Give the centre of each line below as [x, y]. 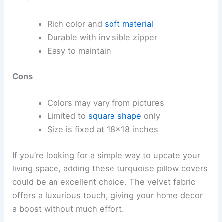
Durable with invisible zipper [102, 37]
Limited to [67, 116]
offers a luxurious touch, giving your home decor [108, 195]
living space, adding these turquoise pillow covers [110, 168]
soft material [129, 24]
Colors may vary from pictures [105, 103]
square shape [114, 116]
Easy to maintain [79, 51]
